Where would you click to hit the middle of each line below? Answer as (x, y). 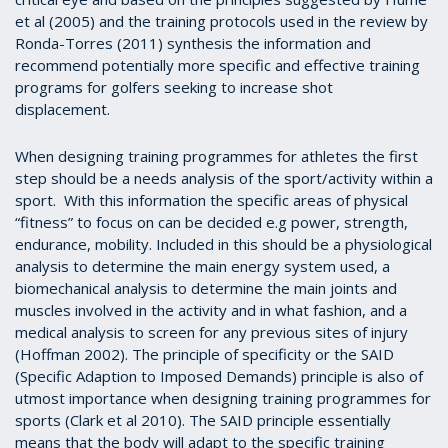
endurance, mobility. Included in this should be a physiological (223, 243)
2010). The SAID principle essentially (266, 419)
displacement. (64, 108)
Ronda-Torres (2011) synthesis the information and (193, 42)
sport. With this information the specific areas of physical (211, 199)
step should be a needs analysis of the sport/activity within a (224, 177)
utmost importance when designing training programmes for (223, 397)
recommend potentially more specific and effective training (217, 64)
